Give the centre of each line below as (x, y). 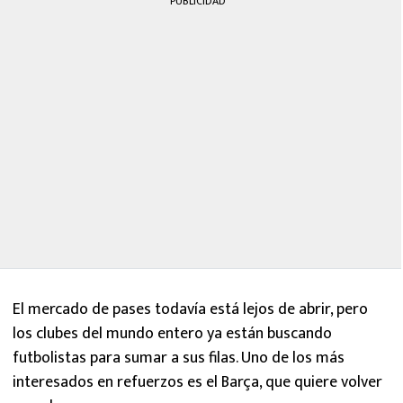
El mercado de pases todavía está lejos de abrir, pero (190, 309)
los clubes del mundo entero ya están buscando (172, 334)
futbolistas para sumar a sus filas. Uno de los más (179, 358)
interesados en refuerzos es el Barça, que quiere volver (197, 382)
